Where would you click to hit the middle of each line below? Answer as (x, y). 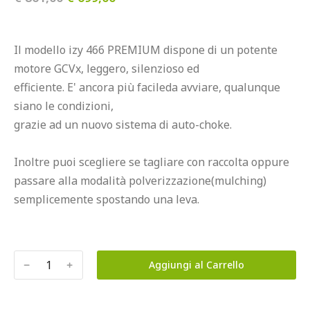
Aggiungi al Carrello (197, 265)
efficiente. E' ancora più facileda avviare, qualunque (147, 88)
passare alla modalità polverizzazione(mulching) (140, 181)
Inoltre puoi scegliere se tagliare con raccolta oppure (152, 162)
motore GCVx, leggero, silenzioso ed (107, 69)
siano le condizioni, (64, 106)
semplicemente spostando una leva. (107, 200)
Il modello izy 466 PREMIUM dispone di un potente (146, 50)
